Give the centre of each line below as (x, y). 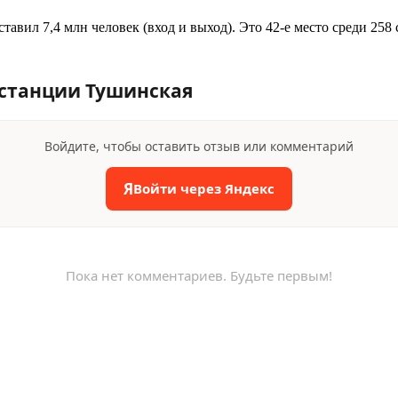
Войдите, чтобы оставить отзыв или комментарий (199, 146)
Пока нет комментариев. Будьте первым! (199, 275)
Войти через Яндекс (204, 189)
